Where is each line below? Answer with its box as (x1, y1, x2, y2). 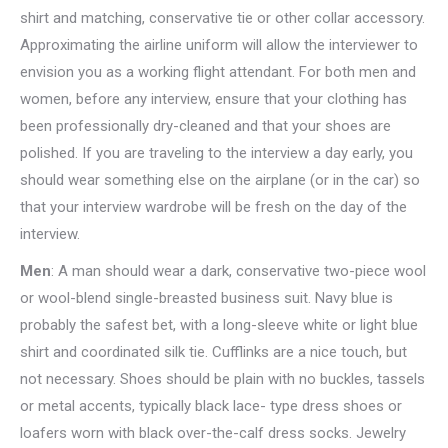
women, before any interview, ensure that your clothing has (20, 90, 407, 108)
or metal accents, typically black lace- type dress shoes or (20, 397, 402, 415)
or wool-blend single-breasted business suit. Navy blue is (20, 289, 393, 307)
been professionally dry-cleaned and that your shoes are (20, 117, 391, 135)
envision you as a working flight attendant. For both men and (20, 63, 416, 81)
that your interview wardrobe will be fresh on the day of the (20, 198, 407, 216)
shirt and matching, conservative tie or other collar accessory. (20, 9, 425, 27)
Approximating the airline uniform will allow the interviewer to (20, 36, 418, 54)
